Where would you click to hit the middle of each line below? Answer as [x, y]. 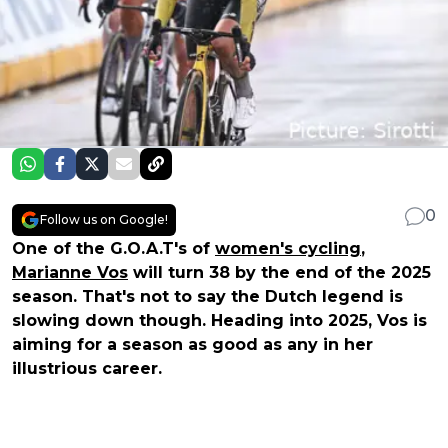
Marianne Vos [70, 272]
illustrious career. [87, 368]
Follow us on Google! [104, 219]
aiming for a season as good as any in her [192, 344]
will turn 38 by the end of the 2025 [279, 272]
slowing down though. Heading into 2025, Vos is [219, 320]
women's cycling [288, 248]
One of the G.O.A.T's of [113, 248]
